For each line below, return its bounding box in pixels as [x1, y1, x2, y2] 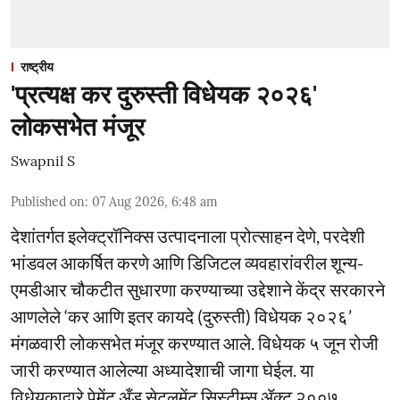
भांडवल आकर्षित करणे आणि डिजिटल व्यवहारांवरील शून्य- [11, 251, 363, 273]
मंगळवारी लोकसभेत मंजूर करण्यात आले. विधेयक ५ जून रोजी [11, 331, 379, 354]
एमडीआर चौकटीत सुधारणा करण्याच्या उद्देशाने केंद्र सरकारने [11, 278, 385, 300]
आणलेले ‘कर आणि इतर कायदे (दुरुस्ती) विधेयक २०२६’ [11, 304, 352, 327]
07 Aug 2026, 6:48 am [92, 193, 218, 210]
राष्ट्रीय [21, 58, 54, 75]
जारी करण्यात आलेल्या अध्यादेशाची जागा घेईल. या [11, 358, 314, 380]
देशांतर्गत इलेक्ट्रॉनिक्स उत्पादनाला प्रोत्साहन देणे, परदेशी [11, 224, 365, 246]
